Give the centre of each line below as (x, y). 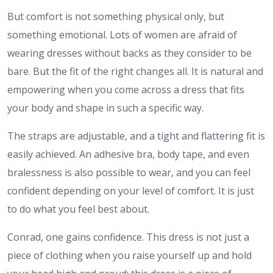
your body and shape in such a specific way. (105, 108)
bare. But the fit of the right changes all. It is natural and (135, 71)
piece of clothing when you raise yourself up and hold (129, 255)
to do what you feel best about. (78, 209)
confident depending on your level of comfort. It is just (131, 190)
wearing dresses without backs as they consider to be (129, 53)
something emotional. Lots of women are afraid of (122, 34)
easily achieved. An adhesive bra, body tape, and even (128, 154)
